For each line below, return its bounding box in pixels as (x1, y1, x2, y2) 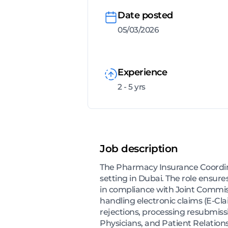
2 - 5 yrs (118, 81, 146, 92)
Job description (100, 142, 178, 155)
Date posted (118, 9, 173, 21)
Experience (118, 66, 167, 78)
